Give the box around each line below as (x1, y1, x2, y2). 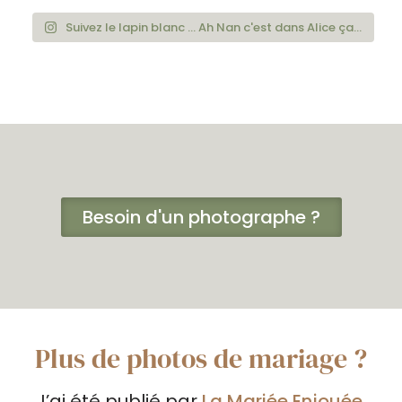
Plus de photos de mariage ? (35, 340, 367, 377)
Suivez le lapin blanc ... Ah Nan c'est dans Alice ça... (66, 19, 363, 36)
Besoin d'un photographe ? (82, 205, 320, 230)
